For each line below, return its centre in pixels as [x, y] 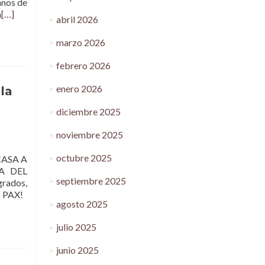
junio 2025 [77, 250]
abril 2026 [77, 19]
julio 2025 [76, 227]
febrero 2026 [83, 65]
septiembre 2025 [91, 181]
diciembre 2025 [88, 112]
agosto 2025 [82, 204]
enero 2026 [79, 88]
